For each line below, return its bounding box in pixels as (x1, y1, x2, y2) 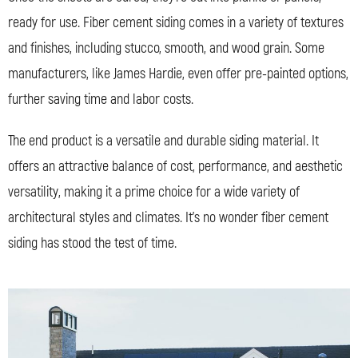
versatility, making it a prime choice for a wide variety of (8, 182, 300, 201)
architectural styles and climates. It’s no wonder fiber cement (8, 208, 328, 227)
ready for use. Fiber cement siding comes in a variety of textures (8, 13, 344, 32)
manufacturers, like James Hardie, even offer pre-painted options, (8, 64, 348, 83)
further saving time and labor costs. (8, 89, 193, 109)
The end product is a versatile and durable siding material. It (8, 131, 319, 150)
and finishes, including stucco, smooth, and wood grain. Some (8, 38, 324, 58)
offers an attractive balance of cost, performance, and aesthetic (8, 157, 343, 176)
